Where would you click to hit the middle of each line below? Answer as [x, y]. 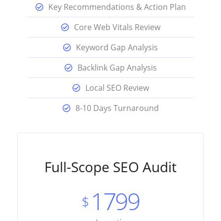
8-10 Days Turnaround [117, 108]
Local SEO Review [117, 88]
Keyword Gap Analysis [117, 48]
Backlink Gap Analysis [117, 68]
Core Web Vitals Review [117, 27]
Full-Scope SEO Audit [110, 167]
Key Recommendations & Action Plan [117, 7]
